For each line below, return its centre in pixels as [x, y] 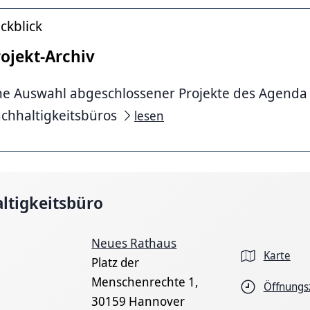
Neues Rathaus [134, 243]
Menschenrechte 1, [145, 281]
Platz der [116, 262]
